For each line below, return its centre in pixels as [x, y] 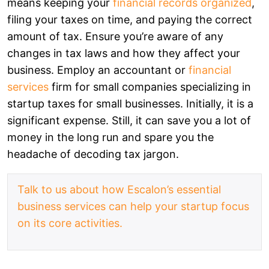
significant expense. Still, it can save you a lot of [129, 120]
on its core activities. [70, 223]
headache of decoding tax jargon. [93, 154]
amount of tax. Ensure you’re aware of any [115, 36]
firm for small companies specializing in [150, 86]
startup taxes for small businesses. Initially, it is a [130, 103]
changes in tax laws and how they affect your [124, 53]
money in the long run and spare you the [110, 137]
